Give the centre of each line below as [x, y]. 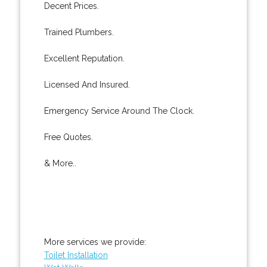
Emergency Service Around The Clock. [119, 111]
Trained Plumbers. [79, 32]
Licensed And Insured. [87, 84]
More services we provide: [95, 242]
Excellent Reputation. [84, 58]
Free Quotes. [68, 137]
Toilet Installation [76, 255]
